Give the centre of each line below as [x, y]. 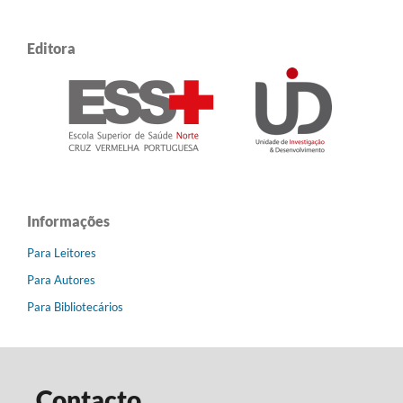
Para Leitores [62, 252]
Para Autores [61, 279]
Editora [51, 48]
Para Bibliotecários [75, 306]
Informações [68, 220]
